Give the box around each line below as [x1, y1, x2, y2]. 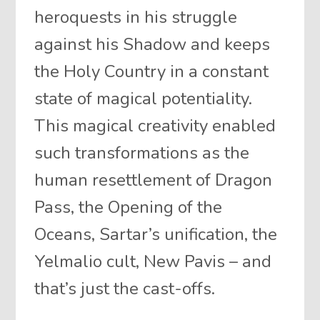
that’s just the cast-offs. [34, 276, 216, 300]
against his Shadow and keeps [34, 32, 271, 56]
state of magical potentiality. [34, 86, 253, 110]
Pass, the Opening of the [34, 195, 223, 219]
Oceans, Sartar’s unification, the [34, 222, 278, 246]
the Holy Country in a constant [34, 59, 269, 83]
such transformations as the [34, 141, 250, 164]
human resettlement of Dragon [34, 168, 273, 191]
